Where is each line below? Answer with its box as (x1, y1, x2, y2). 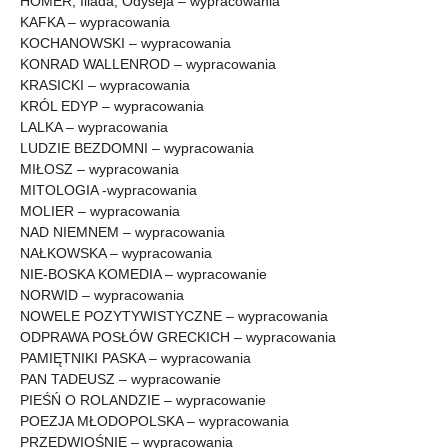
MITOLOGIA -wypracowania (20, 182, 197, 199)
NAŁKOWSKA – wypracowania (20, 245, 212, 262)
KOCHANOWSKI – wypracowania (20, 35, 231, 52)
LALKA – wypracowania (20, 119, 168, 136)
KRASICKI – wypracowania (20, 77, 190, 94)
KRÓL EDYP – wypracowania (20, 98, 204, 115)
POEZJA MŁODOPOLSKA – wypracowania (20, 413, 289, 430)
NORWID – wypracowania (20, 287, 184, 304)
